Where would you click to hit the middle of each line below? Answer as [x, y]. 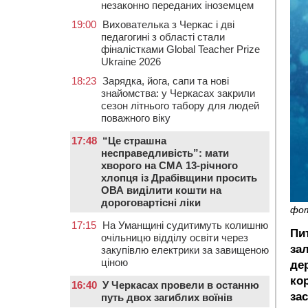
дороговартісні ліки [151, 202]
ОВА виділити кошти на [161, 190]
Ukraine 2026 [131, 62]
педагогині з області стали [163, 37]
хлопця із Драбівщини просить [179, 178]
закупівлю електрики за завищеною [185, 250]
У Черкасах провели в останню [181, 285]
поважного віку [136, 118]
